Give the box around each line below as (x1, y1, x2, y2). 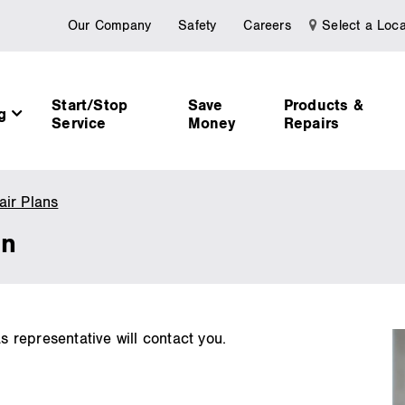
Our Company (67, 18, 152, 33)
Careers (243, 18, 291, 33)
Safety (178, 18, 217, 33)
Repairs (283, 115, 340, 134)
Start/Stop (52, 97, 128, 116)
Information (61, 232, 138, 251)
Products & (283, 97, 363, 116)
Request (65, 193, 122, 212)
